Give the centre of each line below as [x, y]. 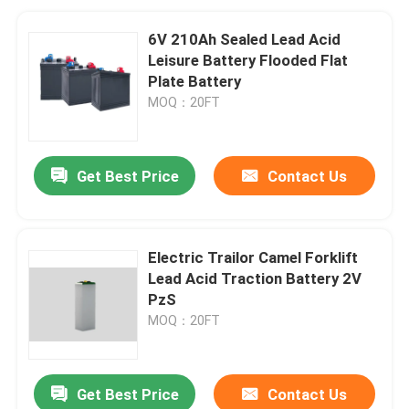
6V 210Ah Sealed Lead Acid [245, 39]
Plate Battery [195, 81]
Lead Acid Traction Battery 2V [255, 278]
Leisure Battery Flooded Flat [248, 60]
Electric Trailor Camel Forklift [253, 257]
